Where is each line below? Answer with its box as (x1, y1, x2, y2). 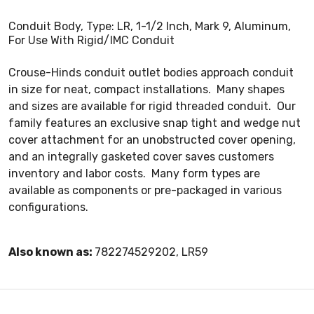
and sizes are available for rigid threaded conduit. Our (8, 99, 296, 113)
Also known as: (8, 245, 95, 259)
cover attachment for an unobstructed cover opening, (8, 132, 296, 146)
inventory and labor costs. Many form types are (8, 166, 260, 180)
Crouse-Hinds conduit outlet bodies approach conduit (8, 65, 294, 79)
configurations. (8, 200, 88, 214)
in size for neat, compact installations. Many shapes (8, 82, 285, 96)
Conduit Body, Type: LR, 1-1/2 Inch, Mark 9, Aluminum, (8, 19, 291, 33)
